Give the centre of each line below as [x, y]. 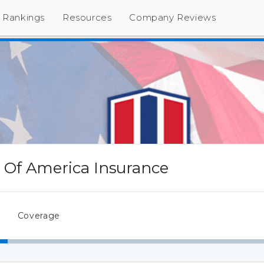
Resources [87, 17]
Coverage [39, 215]
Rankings [24, 17]
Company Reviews [173, 17]
